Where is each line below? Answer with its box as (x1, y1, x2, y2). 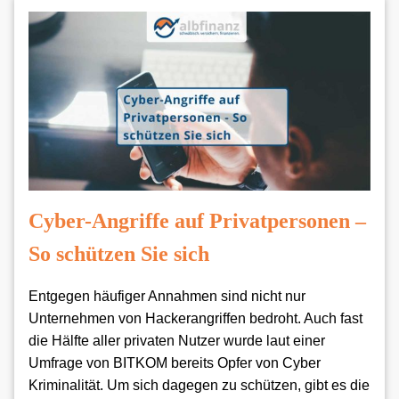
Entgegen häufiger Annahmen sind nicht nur (28, 288, 305, 304)
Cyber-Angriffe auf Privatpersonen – (28, 208, 366, 232)
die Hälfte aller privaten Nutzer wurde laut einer (28, 332, 325, 348)
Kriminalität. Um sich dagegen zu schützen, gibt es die (28, 377, 370, 393)
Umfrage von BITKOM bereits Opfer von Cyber (28, 354, 321, 370)
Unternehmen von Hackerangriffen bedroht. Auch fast (28, 310, 362, 326)
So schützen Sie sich (28, 241, 209, 265)
